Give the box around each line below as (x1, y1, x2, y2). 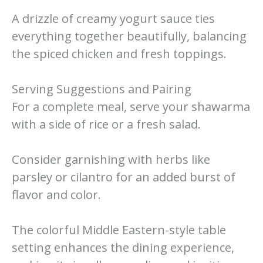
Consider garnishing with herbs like (12, 151, 210, 167)
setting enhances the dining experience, (12, 239, 234, 255)
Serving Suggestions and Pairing (12, 80, 191, 97)
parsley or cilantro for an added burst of (12, 168, 235, 185)
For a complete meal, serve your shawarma (12, 98, 250, 114)
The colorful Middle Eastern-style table (12, 221, 226, 238)
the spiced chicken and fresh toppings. (12, 45, 227, 62)
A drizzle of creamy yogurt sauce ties (12, 10, 215, 26)
